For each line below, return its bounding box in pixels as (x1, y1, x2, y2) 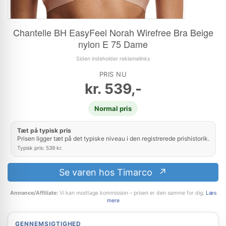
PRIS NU (99, 70, 127, 78)
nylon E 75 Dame (78, 37, 148, 50)
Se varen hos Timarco (59, 167, 155, 178)
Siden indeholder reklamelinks (76, 55, 150, 62)
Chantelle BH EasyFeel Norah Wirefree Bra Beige (13, 26, 213, 39)
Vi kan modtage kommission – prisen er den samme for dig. (58, 190, 206, 196)
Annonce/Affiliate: (10, 190, 58, 196)
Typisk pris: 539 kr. (17, 145, 63, 151)
